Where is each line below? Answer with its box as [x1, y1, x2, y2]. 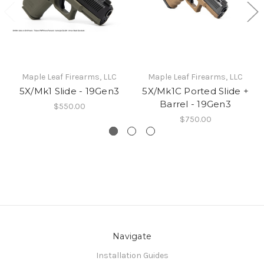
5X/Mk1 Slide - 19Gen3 [19, 85, 120, 97]
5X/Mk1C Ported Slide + [142, 85, 249, 97]
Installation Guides [95, 250, 169, 261]
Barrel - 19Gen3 [160, 98, 231, 110]
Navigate [113, 231, 151, 242]
